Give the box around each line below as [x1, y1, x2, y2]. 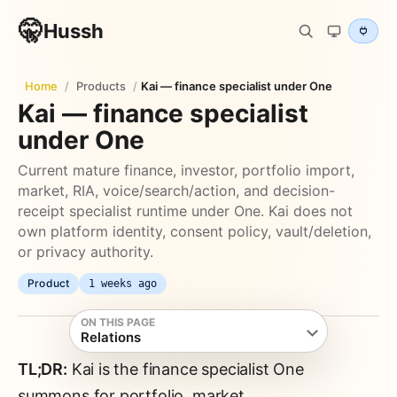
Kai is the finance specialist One [66, 360, 304, 378]
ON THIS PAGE [81, 315, 155, 329]
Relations [81, 329, 141, 346]
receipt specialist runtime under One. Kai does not [18, 202, 353, 220]
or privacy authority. [18, 243, 153, 261]
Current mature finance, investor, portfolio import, [18, 161, 354, 179]
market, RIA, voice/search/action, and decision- [18, 182, 335, 199]
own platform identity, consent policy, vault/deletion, [18, 222, 371, 240]
